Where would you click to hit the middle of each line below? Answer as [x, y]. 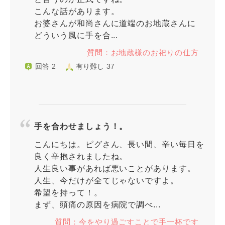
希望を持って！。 [68, 193]
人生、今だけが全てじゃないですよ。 [107, 181]
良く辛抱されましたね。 [81, 156]
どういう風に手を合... [76, 35]
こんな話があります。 [77, 11]
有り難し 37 [95, 66]
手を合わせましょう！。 [81, 126]
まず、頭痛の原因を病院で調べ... [98, 205]
